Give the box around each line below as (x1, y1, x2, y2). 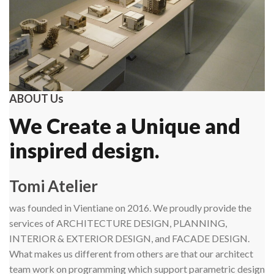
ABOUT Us (9, 91, 64, 105)
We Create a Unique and (9, 113, 240, 138)
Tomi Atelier (9, 176, 98, 196)
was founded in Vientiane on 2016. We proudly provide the (9, 201, 251, 213)
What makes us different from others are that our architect (9, 247, 253, 259)
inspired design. (9, 137, 159, 163)
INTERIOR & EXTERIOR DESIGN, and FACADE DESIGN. (9, 232, 250, 244)
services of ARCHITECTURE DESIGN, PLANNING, (9, 217, 227, 229)
